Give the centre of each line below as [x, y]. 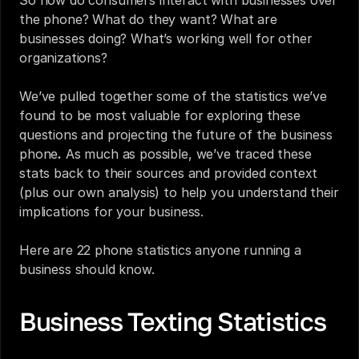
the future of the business [252, 135]
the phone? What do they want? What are [148, 19]
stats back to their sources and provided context [169, 173]
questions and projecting [95, 135]
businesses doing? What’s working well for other [166, 38]
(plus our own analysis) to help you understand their [179, 192]
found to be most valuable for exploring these [160, 115]
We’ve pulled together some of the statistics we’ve [173, 96]
